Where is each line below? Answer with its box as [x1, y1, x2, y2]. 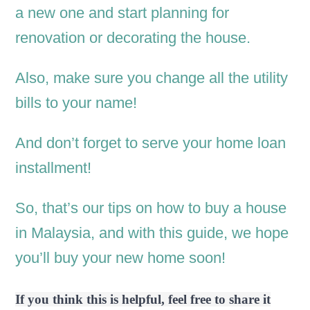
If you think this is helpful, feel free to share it [15, 292, 271, 307]
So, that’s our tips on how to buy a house [15, 199, 287, 217]
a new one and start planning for [15, 4, 230, 22]
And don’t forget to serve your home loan [15, 134, 286, 152]
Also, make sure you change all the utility [15, 69, 289, 87]
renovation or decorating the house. [15, 29, 251, 47]
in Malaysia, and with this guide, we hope [15, 224, 289, 242]
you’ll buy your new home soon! [15, 249, 226, 267]
